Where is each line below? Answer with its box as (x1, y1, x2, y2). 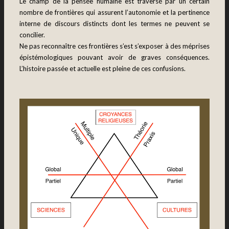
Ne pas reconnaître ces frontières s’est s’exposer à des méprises (19, 41, 210, 50)
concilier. (19, 30, 45, 39)
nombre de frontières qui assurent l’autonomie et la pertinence (19, 8, 210, 16)
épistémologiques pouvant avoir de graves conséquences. (19, 53, 210, 61)
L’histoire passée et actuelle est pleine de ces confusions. (19, 64, 186, 73)
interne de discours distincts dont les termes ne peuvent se (19, 19, 210, 28)
